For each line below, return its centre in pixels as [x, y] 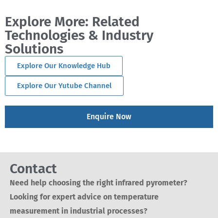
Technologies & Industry [79, 35]
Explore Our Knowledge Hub [64, 66]
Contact [33, 169]
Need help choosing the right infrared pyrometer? [99, 183]
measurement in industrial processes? [79, 211]
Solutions [34, 49]
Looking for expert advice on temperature [84, 197]
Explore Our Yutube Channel [64, 86]
